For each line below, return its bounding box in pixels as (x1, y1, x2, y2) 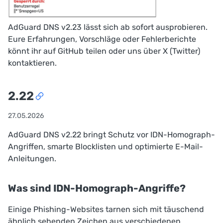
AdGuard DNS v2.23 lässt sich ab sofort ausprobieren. (8, 22, 208, 32)
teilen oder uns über (84, 46, 163, 56)
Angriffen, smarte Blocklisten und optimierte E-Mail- (8, 141, 203, 151)
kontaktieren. (8, 58, 57, 68)
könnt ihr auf (8, 46, 58, 56)
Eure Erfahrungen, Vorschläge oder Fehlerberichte (8, 34, 196, 44)
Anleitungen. (8, 153, 56, 163)
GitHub (58, 46, 84, 56)
